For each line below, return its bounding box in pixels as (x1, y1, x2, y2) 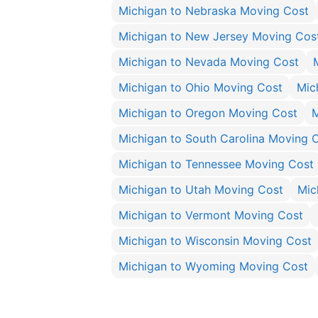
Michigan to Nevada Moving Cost (119, 55, 299, 69)
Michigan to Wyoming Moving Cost (119, 259, 308, 273)
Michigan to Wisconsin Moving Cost (119, 234, 312, 248)
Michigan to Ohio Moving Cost (119, 80, 283, 94)
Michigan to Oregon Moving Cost (119, 106, 297, 120)
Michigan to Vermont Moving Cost (119, 208, 303, 222)
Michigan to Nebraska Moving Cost (119, 4, 309, 18)
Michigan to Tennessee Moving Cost (119, 157, 314, 171)
